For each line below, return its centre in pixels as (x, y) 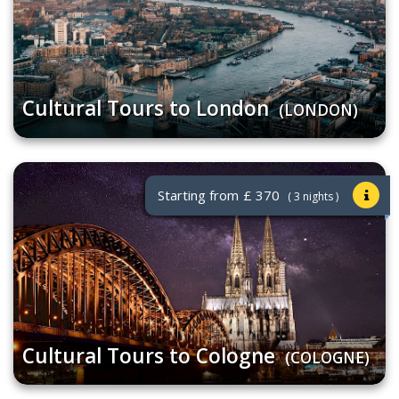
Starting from (199, 195)
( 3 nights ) (313, 196)
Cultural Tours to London (148, 109)
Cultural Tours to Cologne (151, 355)
